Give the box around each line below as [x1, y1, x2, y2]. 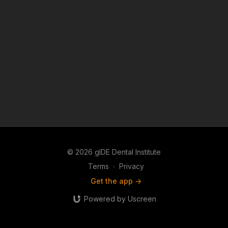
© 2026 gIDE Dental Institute [67, 148, 161, 156]
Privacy [119, 162, 144, 170]
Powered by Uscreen [83, 194, 156, 203]
